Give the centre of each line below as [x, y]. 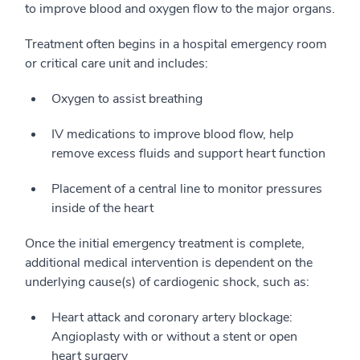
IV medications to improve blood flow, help [172, 134]
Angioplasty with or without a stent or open [174, 337]
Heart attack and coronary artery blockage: [172, 317]
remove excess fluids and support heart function [188, 153]
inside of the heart [102, 208]
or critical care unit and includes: [117, 63]
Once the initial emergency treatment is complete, [165, 243]
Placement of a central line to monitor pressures [187, 189]
